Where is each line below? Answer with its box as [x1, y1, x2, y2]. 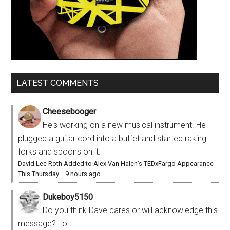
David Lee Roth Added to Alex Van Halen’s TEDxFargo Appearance [18, 159, 214, 167]
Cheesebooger [43, 106, 97, 117]
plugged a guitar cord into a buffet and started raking [18, 133, 207, 143]
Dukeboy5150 [43, 191, 93, 202]
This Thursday [18, 169, 60, 178]
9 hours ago [65, 169, 101, 178]
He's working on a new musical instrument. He [43, 120, 206, 130]
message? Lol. [18, 218, 71, 228]
